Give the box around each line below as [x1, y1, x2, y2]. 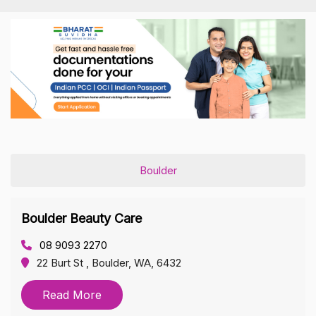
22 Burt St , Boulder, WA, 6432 [37, 255, 181, 269]
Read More [42, 287, 102, 302]
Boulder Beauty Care [21, 210, 142, 226]
